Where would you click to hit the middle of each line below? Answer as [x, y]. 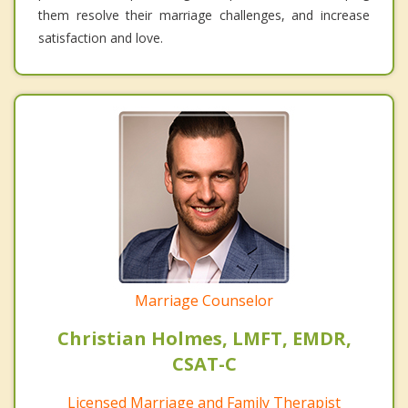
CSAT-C [204, 364]
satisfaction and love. [101, 38]
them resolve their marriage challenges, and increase [204, 15]
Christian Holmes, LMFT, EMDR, [204, 339]
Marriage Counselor [204, 301]
